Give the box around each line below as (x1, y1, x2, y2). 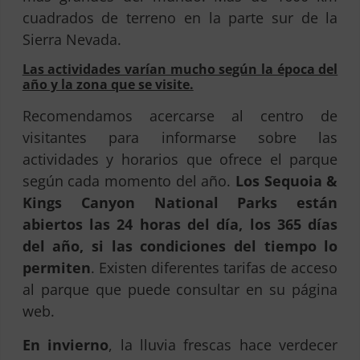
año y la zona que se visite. (22, 76, 194, 94)
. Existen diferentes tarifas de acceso (90, 258, 338, 278)
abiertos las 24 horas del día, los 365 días (22, 215, 338, 235)
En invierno (22, 334, 109, 354)
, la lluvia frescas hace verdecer (108, 334, 338, 354)
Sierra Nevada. (22, 29, 121, 49)
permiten (22, 258, 91, 278)
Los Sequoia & (235, 171, 338, 191)
